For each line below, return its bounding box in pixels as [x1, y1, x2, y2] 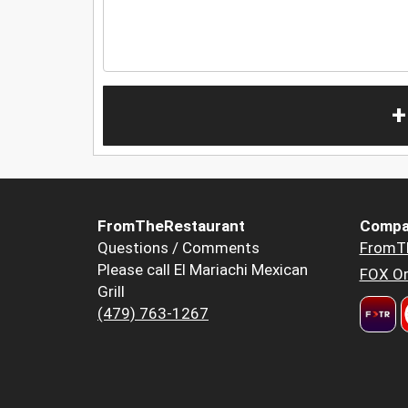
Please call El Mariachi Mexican [97, 260, 308, 280]
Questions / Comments [97, 239, 260, 258]
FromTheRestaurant [97, 217, 245, 236]
